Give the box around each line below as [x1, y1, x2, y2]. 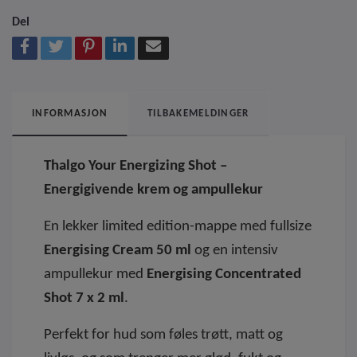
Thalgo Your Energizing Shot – [44, 158, 227, 174]
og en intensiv [191, 242, 278, 258]
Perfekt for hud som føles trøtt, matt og [44, 327, 283, 343]
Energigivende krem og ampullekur [44, 182, 263, 198]
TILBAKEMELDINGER [147, 108, 249, 119]
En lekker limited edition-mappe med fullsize [44, 218, 312, 234]
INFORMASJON [32, 108, 108, 119]
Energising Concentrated [147, 266, 301, 282]
